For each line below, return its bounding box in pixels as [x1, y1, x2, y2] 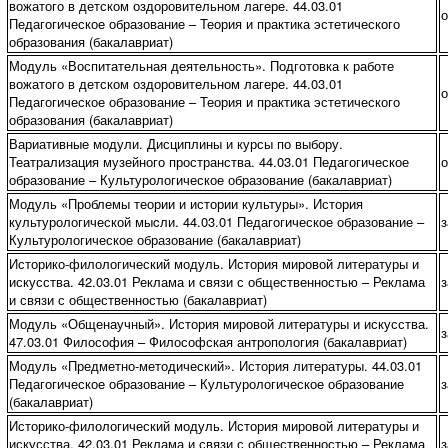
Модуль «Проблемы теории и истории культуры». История [8, 194, 363, 213]
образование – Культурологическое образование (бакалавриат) [8, 170, 392, 189]
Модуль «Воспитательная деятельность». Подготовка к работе [8, 56, 394, 75]
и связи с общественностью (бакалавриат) [8, 290, 267, 309]
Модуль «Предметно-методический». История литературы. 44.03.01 [8, 356, 422, 375]
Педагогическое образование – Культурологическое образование [8, 374, 404, 393]
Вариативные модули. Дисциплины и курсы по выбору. [8, 134, 343, 153]
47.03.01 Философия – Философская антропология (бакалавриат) [8, 332, 407, 351]
